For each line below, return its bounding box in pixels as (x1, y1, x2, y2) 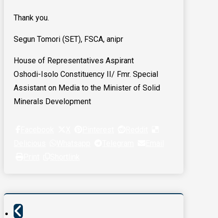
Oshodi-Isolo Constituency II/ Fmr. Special (14, 70, 158, 79)
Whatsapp (56, 139, 91, 148)
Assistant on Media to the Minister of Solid (14, 83, 160, 93)
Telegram (102, 139, 134, 148)
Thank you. (14, 13, 49, 23)
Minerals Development (14, 97, 91, 107)
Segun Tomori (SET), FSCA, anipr (14, 35, 123, 44)
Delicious (14, 139, 46, 148)
